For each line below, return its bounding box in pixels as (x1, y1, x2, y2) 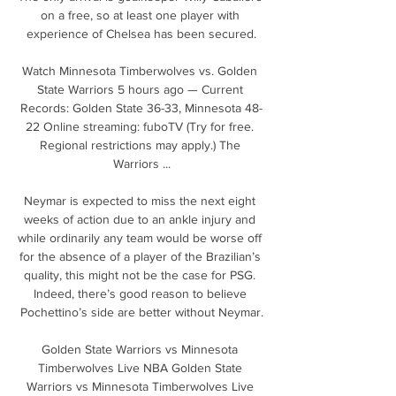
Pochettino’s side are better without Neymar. (19, 304, 263, 319)
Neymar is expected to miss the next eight (24, 193, 255, 208)
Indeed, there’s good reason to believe (33, 286, 247, 301)
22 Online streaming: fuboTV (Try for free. (26, 118, 254, 133)
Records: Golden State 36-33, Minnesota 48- (20, 100, 263, 115)
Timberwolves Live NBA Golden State (37, 360, 242, 375)
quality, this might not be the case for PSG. (24, 267, 255, 282)
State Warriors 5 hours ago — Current (36, 81, 243, 96)
